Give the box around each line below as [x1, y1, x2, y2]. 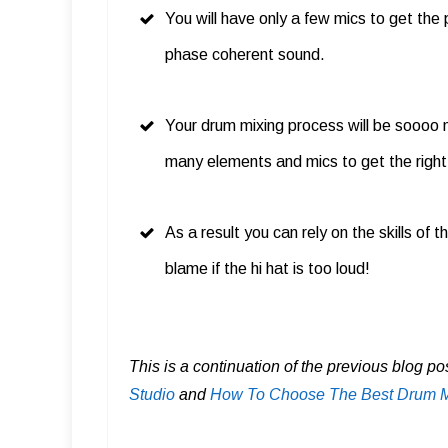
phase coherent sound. [165, 45, 325, 63]
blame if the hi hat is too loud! [165, 259, 370, 277]
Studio [129, 385, 175, 403]
